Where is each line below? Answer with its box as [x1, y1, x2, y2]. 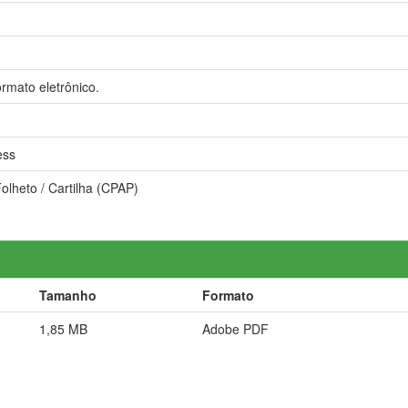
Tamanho [39, 285, 97, 304]
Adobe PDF [202, 319, 269, 338]
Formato [202, 285, 254, 304]
